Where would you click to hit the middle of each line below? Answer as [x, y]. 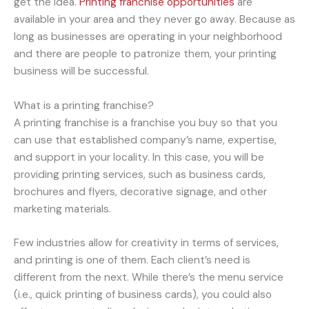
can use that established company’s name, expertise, [145, 140]
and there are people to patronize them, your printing [145, 53]
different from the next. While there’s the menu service [149, 278]
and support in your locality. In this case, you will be [139, 157]
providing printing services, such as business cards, [140, 174]
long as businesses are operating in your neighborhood [148, 36]
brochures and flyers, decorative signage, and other [140, 191]
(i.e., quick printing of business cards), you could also [143, 295]
